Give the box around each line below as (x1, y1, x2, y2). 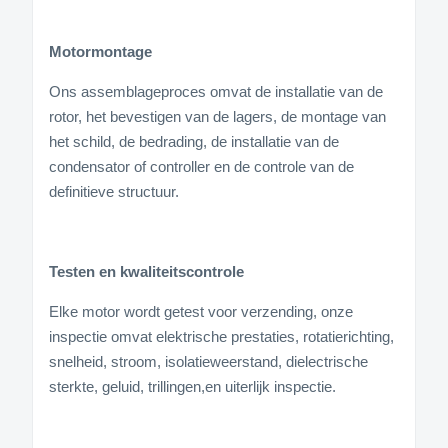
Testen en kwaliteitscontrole (49, 262, 244, 280)
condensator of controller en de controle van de (49, 157, 354, 175)
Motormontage (49, 42, 152, 60)
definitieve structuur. (49, 182, 179, 200)
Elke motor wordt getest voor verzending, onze (49, 302, 353, 320)
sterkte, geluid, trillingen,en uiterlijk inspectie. (49, 377, 336, 395)
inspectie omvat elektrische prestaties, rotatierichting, (49, 327, 394, 345)
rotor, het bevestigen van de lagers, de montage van (49, 107, 386, 125)
